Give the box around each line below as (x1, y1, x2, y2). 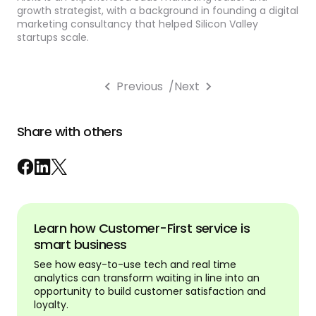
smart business (34, 236, 127, 254)
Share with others (17, 123, 123, 141)
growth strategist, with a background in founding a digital (17, 4, 298, 18)
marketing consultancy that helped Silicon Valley (17, 17, 258, 32)
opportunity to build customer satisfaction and (34, 284, 266, 299)
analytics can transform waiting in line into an (34, 271, 260, 286)
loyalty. (34, 298, 68, 312)
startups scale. (17, 30, 89, 45)
